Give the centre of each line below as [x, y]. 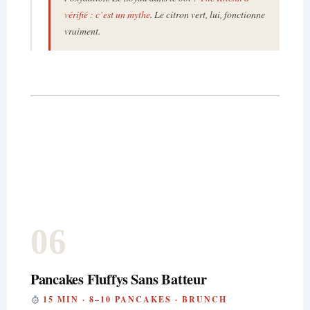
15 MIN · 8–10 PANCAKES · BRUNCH [134, 300]
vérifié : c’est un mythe [107, 14]
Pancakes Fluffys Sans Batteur [118, 279]
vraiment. [82, 30]
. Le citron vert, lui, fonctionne [207, 14]
